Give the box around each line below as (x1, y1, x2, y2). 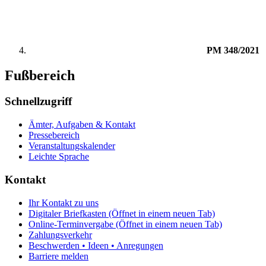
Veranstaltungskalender (28, 141, 115, 151)
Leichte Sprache (28, 151, 89, 162)
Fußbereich (5, 67, 75, 83)
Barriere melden (28, 251, 88, 261)
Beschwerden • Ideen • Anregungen (28, 240, 163, 251)
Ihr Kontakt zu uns (28, 197, 99, 208)
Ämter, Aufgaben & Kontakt (28, 119, 135, 130)
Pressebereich (28, 130, 80, 141)
